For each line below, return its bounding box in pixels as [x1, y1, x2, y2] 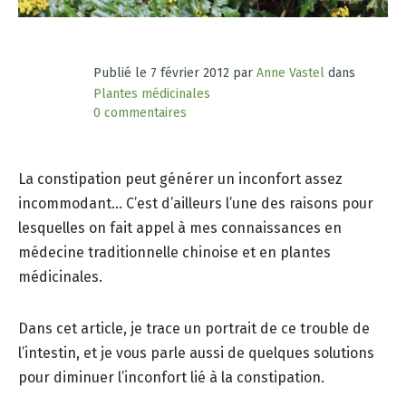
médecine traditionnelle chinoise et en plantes [18, 244, 331, 262]
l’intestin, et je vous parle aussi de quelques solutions [18, 344, 374, 362]
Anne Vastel [256, 65, 324, 82]
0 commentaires [92, 105, 187, 121]
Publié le [92, 65, 150, 82]
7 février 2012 [150, 65, 229, 82]
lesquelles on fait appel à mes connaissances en [18, 219, 342, 237]
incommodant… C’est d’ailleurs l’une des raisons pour [18, 195, 373, 213]
